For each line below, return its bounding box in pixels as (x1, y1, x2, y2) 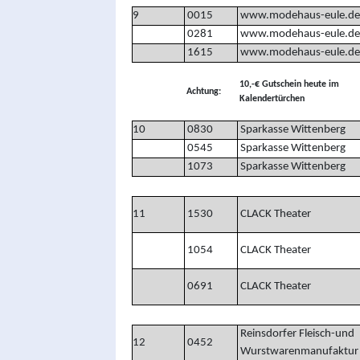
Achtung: (183, 86, 221, 96)
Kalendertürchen (236, 93, 305, 104)
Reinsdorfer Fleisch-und (237, 327, 354, 340)
